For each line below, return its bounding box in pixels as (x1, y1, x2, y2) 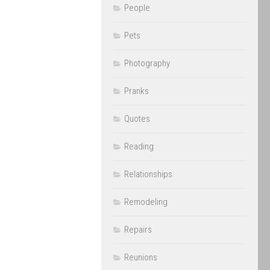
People (124, 2, 150, 13)
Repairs (124, 224, 152, 235)
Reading (124, 141, 154, 152)
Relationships (124, 169, 172, 180)
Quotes (124, 113, 150, 124)
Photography (124, 58, 170, 69)
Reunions (124, 252, 157, 263)
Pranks (124, 86, 149, 96)
